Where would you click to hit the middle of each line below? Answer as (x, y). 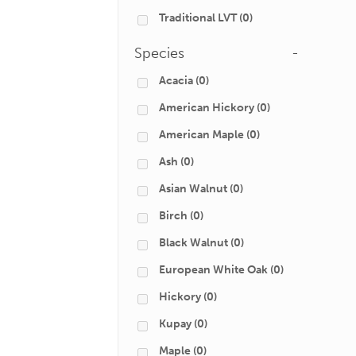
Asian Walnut (193, 189)
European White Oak (213, 270)
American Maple (201, 135)
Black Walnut (193, 243)
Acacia (176, 81)
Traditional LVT (198, 18)
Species (159, 53)
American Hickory (207, 108)
